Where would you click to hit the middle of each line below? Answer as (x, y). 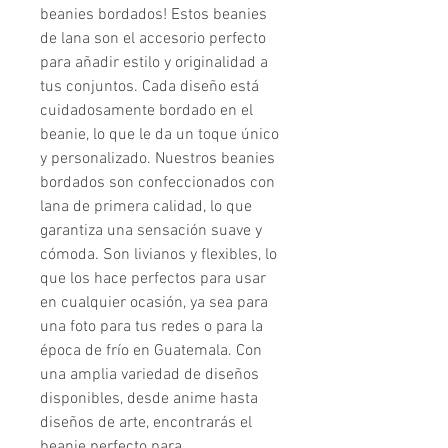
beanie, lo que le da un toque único (159, 135)
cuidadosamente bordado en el (146, 111)
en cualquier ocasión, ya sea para (154, 303)
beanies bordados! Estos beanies (153, 15)
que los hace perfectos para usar (153, 279)
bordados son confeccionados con (157, 183)
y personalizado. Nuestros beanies (157, 159)
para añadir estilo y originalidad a (154, 63)
